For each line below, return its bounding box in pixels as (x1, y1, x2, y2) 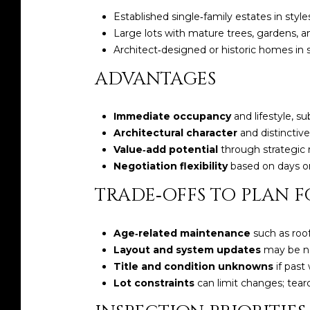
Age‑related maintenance (113, 227, 250, 240)
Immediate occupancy (113, 110, 231, 123)
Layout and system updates (113, 244, 261, 257)
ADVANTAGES (95, 66, 216, 91)
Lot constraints (113, 277, 194, 290)
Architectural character (113, 127, 237, 140)
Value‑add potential (113, 143, 218, 156)
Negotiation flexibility (113, 160, 228, 173)
